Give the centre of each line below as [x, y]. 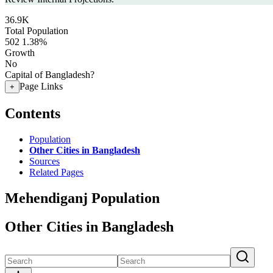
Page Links [41, 86]
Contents [33, 113]
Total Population [37, 31]
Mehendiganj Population [82, 198]
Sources [44, 161]
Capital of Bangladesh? [50, 75]
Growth [20, 53]
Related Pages [56, 172]
